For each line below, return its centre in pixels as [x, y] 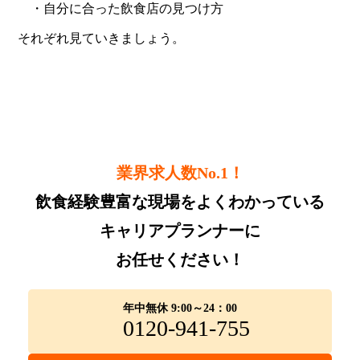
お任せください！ [180, 259]
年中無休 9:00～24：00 [180, 308]
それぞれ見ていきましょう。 [102, 38]
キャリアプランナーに [180, 230]
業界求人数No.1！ [180, 172]
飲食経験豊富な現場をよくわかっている [180, 201]
